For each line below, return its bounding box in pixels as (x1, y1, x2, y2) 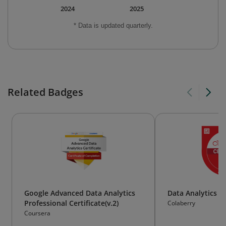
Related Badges (8, 85, 83, 99)
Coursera (24, 209, 50, 217)
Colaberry (167, 199, 195, 207)
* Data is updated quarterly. (73, 22, 153, 29)
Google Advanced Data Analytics (24, 188, 135, 198)
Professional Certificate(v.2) (24, 198, 119, 208)
